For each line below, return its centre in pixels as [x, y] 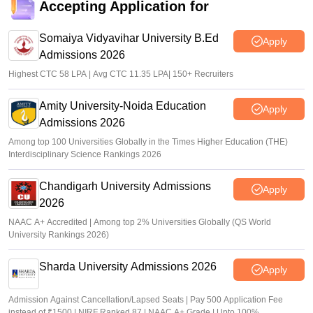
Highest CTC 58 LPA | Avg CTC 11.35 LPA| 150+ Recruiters [121, 74]
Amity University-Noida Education [123, 106]
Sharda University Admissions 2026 [128, 267]
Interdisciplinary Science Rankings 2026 [85, 154]
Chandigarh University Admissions [125, 186]
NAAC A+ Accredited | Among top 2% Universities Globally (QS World [140, 222]
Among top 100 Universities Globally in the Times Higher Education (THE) [148, 142]
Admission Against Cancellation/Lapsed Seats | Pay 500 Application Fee [146, 300]
